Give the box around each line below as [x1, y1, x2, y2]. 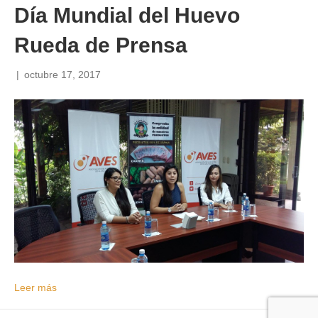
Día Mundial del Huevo [14, 4, 240, 28]
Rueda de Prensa [14, 33, 187, 57]
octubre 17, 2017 [24, 69, 101, 81]
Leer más [14, 281, 57, 293]
